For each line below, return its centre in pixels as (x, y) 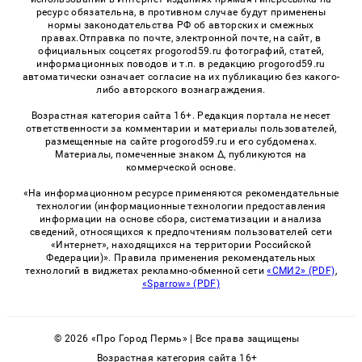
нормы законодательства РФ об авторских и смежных (181, 25)
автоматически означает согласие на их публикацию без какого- (181, 76)
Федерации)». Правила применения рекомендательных (181, 257)
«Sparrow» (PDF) (181, 283)
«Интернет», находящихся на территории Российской (181, 244)
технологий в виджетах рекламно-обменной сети (146, 270)
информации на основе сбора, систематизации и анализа (181, 219)
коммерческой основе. (181, 167)
